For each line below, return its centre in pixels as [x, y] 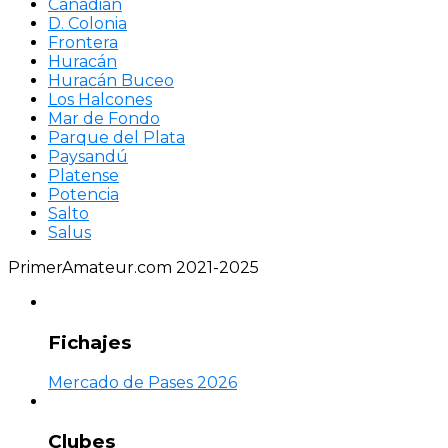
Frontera [83, 43]
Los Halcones [100, 100]
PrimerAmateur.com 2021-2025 [133, 268]
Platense [83, 176]
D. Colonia [87, 24]
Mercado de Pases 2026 [142, 382]
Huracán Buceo [111, 81]
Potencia [83, 195]
